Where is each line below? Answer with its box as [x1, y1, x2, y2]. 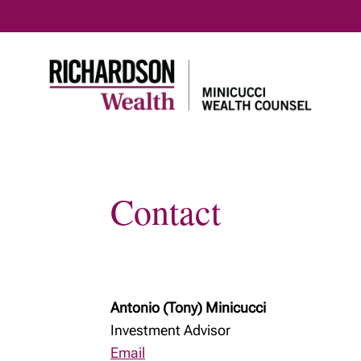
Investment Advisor [110, 322, 230, 338]
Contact [110, 188, 221, 234]
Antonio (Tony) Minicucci [110, 299, 266, 316]
